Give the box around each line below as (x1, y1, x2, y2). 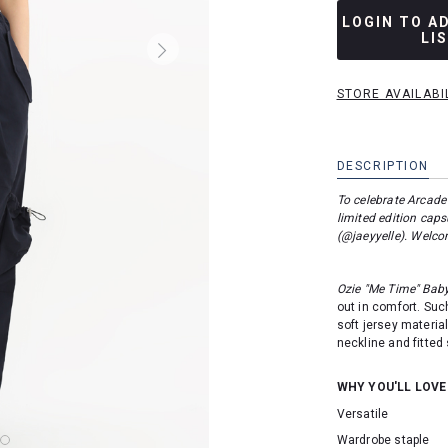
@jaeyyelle (340, 229, 400, 243)
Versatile (336, 406, 389, 421)
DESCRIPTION (336, 159, 430, 173)
